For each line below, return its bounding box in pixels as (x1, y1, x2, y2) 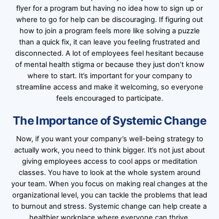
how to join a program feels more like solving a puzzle (19, 26, 200, 35)
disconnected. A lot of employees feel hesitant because (15, 48, 204, 58)
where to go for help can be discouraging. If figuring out (16, 15, 203, 24)
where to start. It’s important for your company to (27, 71, 192, 80)
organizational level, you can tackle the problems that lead (12, 191, 207, 200)
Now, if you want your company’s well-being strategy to (16, 134, 203, 144)
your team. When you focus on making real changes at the (11, 179, 208, 189)
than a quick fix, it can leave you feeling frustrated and (19, 37, 200, 46)
